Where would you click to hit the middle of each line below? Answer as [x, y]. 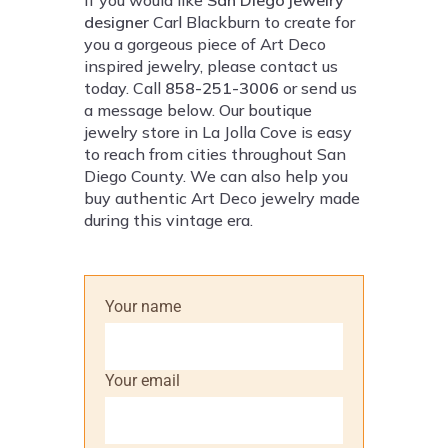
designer [116, 22]
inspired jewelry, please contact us [211, 66]
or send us [318, 88]
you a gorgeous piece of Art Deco [205, 44]
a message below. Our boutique [198, 110]
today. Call [124, 88]
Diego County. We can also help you [216, 176]
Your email [142, 381]
